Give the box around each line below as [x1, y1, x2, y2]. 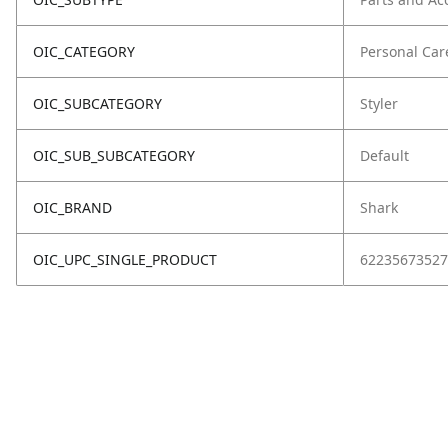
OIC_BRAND [33, 198, 112, 217]
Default [360, 146, 409, 165]
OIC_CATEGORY [33, 42, 135, 61]
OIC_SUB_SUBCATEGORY [33, 146, 195, 165]
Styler [360, 94, 398, 113]
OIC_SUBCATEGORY [33, 94, 162, 113]
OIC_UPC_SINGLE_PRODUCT [33, 250, 217, 269]
